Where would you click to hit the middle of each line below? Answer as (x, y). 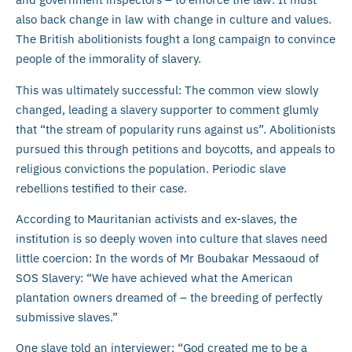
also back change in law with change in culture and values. (174, 20)
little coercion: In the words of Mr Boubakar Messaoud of (167, 258)
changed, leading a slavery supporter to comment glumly (167, 109)
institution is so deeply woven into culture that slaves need (172, 238)
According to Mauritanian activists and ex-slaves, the (156, 218)
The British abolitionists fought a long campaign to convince (176, 39)
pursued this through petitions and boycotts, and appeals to (175, 148)
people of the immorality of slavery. (108, 59)
